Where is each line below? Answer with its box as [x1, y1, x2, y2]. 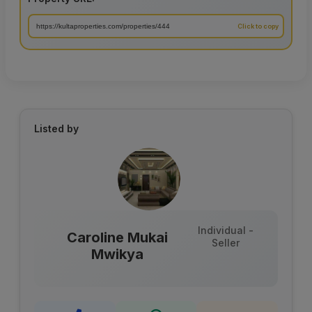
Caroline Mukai [67, 229, 169, 247]
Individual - [197, 224, 253, 237]
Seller [211, 237, 240, 249]
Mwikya [91, 246, 144, 263]
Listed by [34, 123, 79, 135]
